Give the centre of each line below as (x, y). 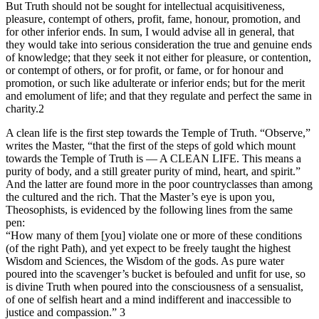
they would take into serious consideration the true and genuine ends (159, 45)
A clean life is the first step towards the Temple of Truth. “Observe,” (158, 133)
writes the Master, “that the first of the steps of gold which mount (151, 146)
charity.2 (25, 109)
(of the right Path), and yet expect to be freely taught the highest (148, 249)
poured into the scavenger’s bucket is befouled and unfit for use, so (156, 274)
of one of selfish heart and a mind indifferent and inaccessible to (148, 300)
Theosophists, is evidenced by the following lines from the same (149, 210)
